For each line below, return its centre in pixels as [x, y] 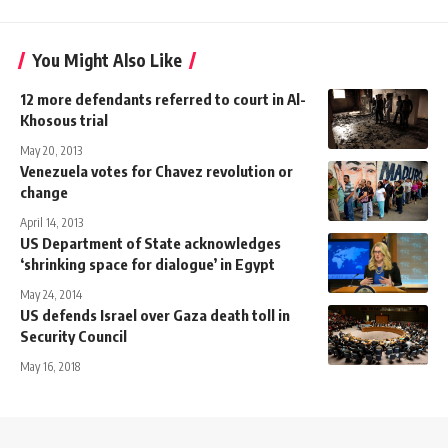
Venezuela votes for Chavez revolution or [156, 171]
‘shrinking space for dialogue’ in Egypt [147, 264]
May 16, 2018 [50, 367]
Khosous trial [64, 120]
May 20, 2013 [51, 151]
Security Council [73, 336]
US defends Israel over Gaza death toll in [155, 315]
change [44, 192]
